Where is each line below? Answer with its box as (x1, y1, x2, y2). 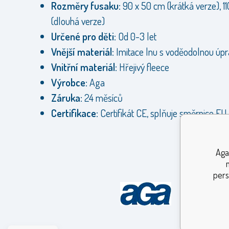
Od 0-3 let (118, 30, 158, 43)
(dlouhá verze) (51, 14, 105, 28)
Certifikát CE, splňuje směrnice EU (98, 106, 227, 120)
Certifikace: (51, 106, 98, 120)
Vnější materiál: (51, 45, 116, 59)
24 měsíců (82, 91, 125, 105)
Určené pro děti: (51, 30, 118, 43)
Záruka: (51, 91, 82, 105)
